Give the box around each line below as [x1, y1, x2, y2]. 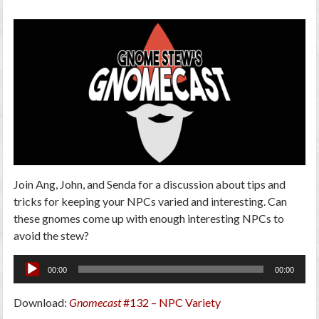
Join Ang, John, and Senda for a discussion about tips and [14, 177, 286, 191]
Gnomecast [69, 295, 122, 309]
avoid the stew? [14, 228, 90, 242]
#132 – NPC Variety [121, 295, 221, 309]
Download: [14, 295, 70, 309]
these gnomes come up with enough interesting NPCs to [14, 211, 285, 225]
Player [13, 272, 45, 286]
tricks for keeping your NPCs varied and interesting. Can [14, 194, 288, 208]
